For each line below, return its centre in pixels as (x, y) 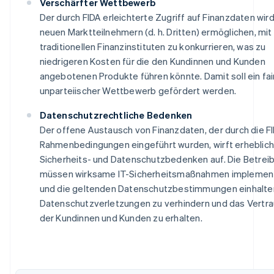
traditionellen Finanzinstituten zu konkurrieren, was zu (153, 46)
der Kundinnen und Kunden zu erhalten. (121, 217)
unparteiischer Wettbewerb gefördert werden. (138, 90)
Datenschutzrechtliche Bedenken (116, 115)
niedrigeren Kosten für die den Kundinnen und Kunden (152, 61)
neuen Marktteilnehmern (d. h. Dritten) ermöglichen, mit (156, 31)
